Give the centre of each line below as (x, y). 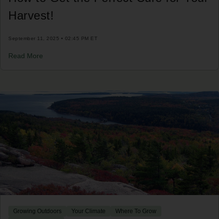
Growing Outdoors (37, 211)
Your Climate (88, 211)
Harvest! (31, 15)
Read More (26, 55)
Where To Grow (136, 211)
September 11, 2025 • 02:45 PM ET (53, 38)
